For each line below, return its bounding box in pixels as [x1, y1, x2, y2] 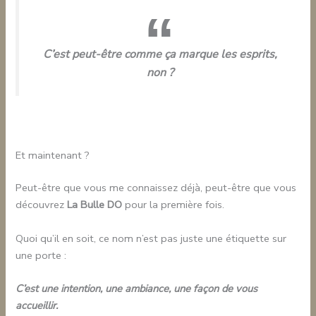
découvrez [16, 197, 68, 212]
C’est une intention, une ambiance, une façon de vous [16, 281, 258, 296]
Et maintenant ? [16, 148, 90, 163]
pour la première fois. [122, 197, 225, 212]
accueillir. [16, 298, 59, 313]
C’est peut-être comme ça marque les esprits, [42, 46, 277, 62]
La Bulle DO [67, 197, 123, 212]
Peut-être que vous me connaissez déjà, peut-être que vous [16, 181, 297, 195]
